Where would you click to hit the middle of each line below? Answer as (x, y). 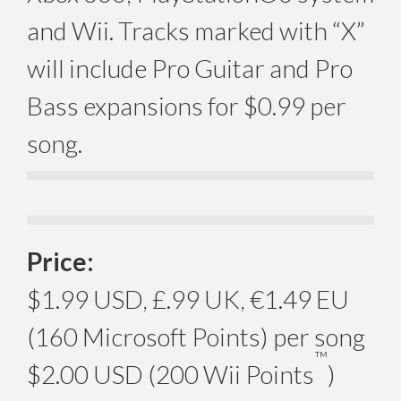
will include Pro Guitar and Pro (190, 68)
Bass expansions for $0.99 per (187, 105)
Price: (60, 261)
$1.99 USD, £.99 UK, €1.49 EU (188, 299)
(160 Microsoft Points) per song (196, 336)
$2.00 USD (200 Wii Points (171, 374)
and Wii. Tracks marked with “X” (196, 30)
